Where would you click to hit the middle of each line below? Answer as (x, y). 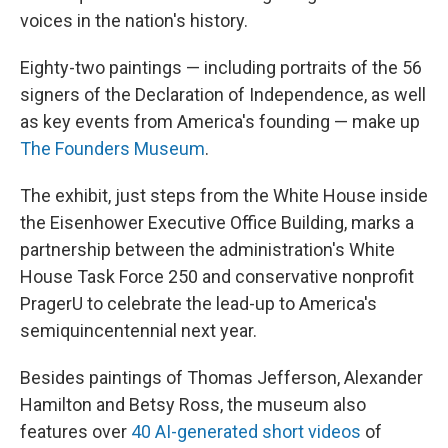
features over (75, 431)
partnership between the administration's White (207, 249)
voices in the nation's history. (134, 20)
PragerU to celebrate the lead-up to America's (198, 303)
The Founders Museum (112, 148)
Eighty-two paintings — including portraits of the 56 (221, 67)
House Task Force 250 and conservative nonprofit (217, 276)
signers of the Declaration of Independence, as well (223, 94)
